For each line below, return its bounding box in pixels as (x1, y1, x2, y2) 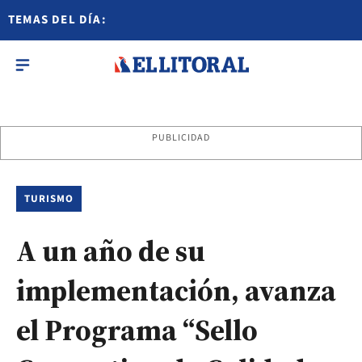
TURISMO (24, 192, 74, 206)
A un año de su (16, 231, 205, 271)
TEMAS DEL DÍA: (8, 11, 107, 28)
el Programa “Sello (16, 310, 258, 350)
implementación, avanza (16, 271, 336, 310)
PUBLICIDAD (151, 131, 211, 145)
